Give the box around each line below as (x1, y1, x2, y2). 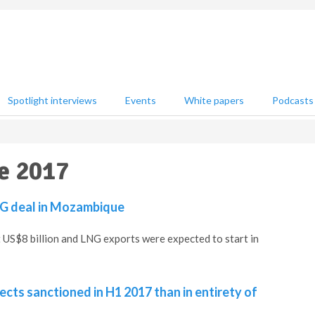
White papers (184, 94, 244, 106)
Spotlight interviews (8, 94, 97, 106)
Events (125, 94, 156, 106)
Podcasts (272, 94, 314, 106)
